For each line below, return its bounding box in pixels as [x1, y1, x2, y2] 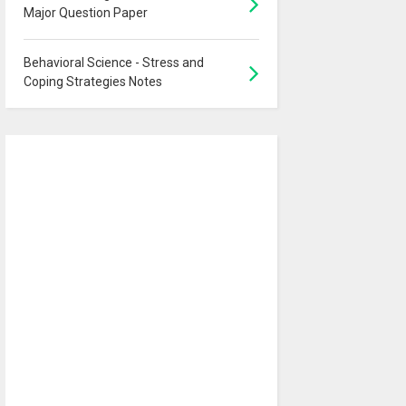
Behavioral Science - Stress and [23, 54, 204, 70]
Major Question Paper [23, 5, 148, 20]
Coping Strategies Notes [23, 73, 162, 89]
